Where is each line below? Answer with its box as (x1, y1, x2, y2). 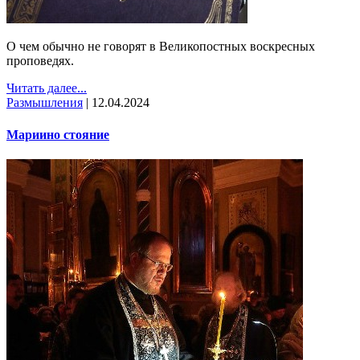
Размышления (6, 96, 83, 110)
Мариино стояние (6, 127, 109, 141)
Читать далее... (6, 81, 87, 96)
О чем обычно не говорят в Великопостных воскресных (6, 39, 315, 54)
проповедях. (6, 54, 74, 68)
